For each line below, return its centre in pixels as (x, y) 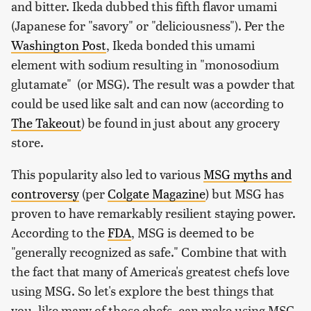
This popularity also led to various (107, 174)
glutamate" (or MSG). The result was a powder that (153, 83)
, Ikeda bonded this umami (180, 44)
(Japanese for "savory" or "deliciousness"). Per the (148, 25)
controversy (45, 193)
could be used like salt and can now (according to (148, 103)
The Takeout (46, 122)
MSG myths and (247, 174)
